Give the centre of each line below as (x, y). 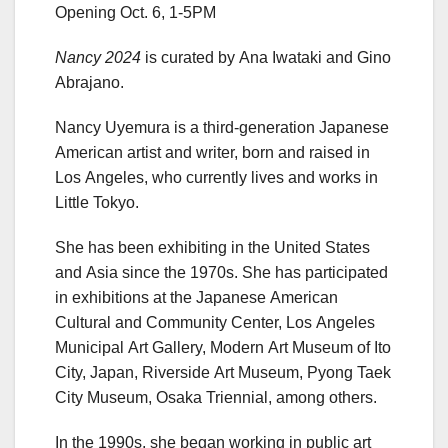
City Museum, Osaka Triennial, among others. (216, 398)
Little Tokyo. (97, 203)
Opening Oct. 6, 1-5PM (135, 13)
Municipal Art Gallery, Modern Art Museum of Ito (223, 348)
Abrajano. (89, 83)
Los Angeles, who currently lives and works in (216, 178)
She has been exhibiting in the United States (212, 248)
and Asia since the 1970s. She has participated (221, 273)
